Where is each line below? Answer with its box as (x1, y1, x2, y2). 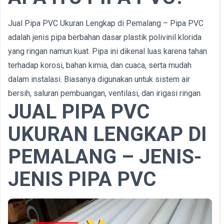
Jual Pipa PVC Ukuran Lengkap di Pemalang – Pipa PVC (8, 18, 203, 28)
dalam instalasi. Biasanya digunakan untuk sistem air (8, 74, 190, 84)
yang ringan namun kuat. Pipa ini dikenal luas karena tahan (8, 46, 207, 56)
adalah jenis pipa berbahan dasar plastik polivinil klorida (8, 32, 201, 42)
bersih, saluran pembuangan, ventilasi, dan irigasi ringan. (8, 88, 202, 98)
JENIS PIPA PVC (8, 167, 156, 191)
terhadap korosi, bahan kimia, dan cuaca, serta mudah (8, 60, 191, 70)
